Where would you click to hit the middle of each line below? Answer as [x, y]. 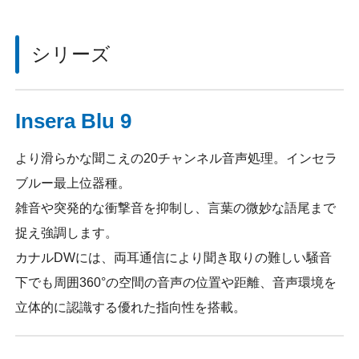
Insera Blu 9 [74, 121]
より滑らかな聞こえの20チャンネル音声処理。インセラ [177, 158]
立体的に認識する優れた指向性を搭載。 [131, 307]
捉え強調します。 [67, 233]
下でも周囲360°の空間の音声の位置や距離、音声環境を [176, 282]
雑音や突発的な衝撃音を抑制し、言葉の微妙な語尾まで [176, 208]
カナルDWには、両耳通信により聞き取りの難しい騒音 [174, 258]
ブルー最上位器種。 [73, 183]
